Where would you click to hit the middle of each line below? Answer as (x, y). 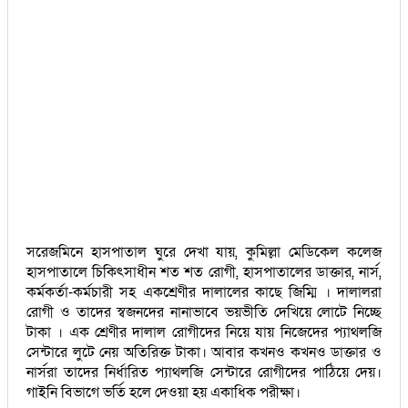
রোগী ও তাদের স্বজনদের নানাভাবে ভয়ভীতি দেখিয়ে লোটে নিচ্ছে (204, 312)
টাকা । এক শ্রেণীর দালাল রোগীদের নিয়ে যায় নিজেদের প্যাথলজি (204, 332)
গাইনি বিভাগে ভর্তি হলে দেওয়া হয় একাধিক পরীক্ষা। (163, 392)
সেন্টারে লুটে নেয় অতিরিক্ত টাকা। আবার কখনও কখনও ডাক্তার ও (204, 352)
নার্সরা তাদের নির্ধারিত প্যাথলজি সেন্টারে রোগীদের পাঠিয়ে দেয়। (204, 372)
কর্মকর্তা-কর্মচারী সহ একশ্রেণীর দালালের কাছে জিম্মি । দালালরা (204, 292)
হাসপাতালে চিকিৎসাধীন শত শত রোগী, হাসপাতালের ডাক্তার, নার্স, (204, 272)
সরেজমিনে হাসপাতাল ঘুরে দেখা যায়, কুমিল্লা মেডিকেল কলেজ (204, 252)
